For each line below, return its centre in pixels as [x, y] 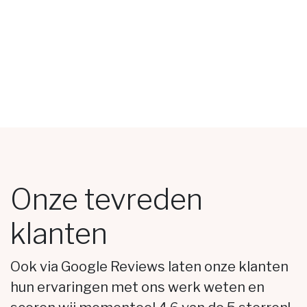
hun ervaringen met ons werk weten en [137, 287]
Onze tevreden [107, 199]
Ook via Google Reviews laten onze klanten [149, 267]
